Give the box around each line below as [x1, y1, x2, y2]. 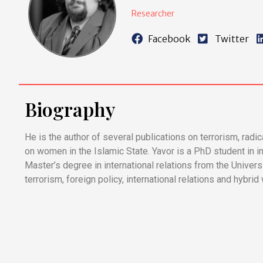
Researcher [131, 8, 174, 19]
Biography [25, 96, 115, 122]
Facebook [148, 32, 191, 45]
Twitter [215, 32, 249, 45]
